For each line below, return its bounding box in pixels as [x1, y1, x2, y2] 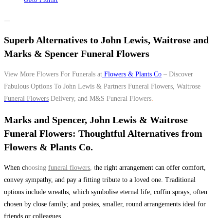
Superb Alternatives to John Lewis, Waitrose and [4, 34, 209, 45]
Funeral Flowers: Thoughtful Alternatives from [4, 127, 202, 139]
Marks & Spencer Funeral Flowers [4, 48, 149, 59]
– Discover [162, 71, 193, 78]
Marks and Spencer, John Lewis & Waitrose [4, 114, 188, 125]
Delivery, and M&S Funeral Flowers [49, 95, 151, 103]
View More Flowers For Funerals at [4, 71, 102, 78]
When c [4, 164, 25, 172]
